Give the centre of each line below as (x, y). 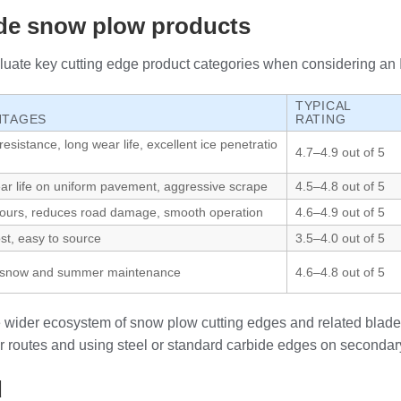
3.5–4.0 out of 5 (340, 238)
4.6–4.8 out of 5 (340, 272)
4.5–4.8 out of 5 (340, 186)
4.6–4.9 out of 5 (340, 212)
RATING (321, 119)
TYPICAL (324, 105)
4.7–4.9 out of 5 (340, 152)
